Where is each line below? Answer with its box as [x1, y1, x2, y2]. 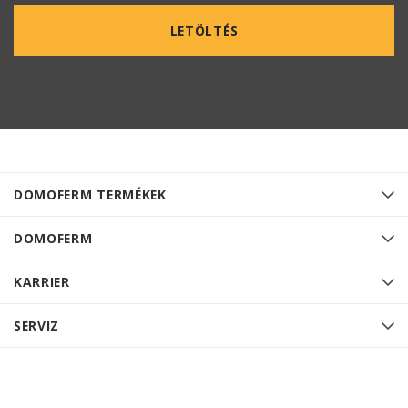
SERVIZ [14, 317, 60, 335]
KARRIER [14, 273, 70, 291]
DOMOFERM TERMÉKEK [14, 186, 167, 204]
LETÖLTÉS [169, 22, 239, 40]
